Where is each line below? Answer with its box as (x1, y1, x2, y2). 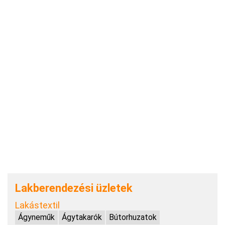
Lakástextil (15, 199, 60, 210)
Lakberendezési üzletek (15, 181, 133, 194)
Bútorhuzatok (109, 212, 157, 222)
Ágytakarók (62, 212, 102, 222)
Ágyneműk (18, 212, 55, 222)
